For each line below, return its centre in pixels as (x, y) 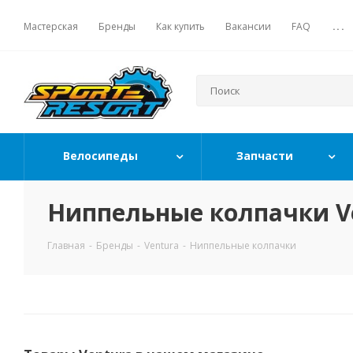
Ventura (162, 245)
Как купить (180, 26)
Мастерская (51, 26)
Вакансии (248, 26)
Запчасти (265, 156)
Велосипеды (100, 156)
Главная (66, 245)
